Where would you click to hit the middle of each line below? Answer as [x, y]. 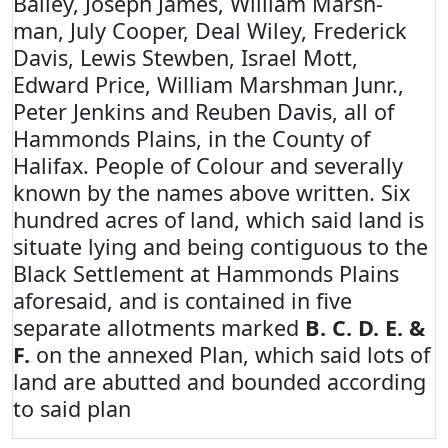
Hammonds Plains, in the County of [191, 138]
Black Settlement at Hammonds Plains [206, 273]
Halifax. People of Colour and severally [208, 165]
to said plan [72, 408]
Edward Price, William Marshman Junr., [208, 84]
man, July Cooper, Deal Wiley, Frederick [210, 30]
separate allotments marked [159, 327]
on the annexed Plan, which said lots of [230, 354]
